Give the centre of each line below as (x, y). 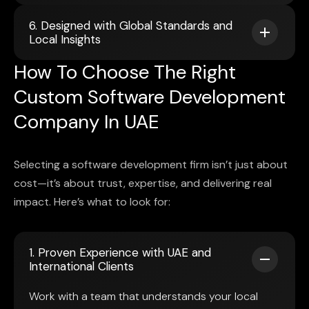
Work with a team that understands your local (143, 297)
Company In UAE (86, 122)
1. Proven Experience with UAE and (120, 253)
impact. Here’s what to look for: (92, 202)
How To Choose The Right (125, 72)
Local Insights (65, 40)
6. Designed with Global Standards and (131, 26)
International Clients (81, 267)
